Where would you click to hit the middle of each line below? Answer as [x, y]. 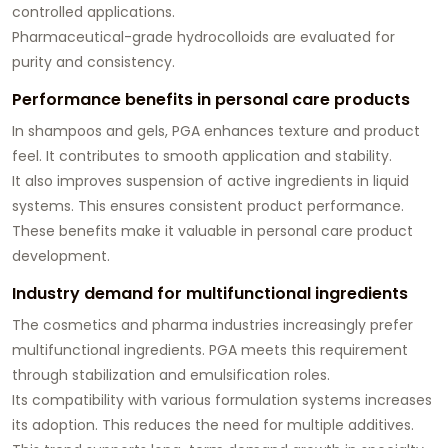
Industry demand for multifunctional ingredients [210, 294]
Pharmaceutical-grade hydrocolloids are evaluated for [203, 37]
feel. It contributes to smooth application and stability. [202, 156]
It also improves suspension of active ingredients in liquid [210, 181]
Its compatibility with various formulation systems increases [222, 400]
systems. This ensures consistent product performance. [208, 206]
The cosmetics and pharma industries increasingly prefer [212, 325]
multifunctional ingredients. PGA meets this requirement [210, 350]
